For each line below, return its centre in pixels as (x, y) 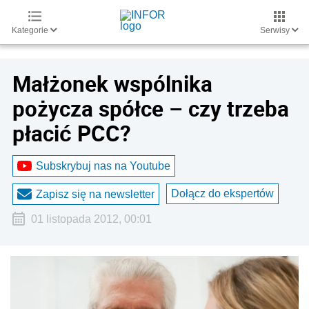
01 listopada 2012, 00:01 (91, 219)
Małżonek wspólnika (112, 83)
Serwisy (276, 30)
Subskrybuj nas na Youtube (103, 166)
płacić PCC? (72, 133)
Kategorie (31, 30)
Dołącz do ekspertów (222, 193)
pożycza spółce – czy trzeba (151, 108)
